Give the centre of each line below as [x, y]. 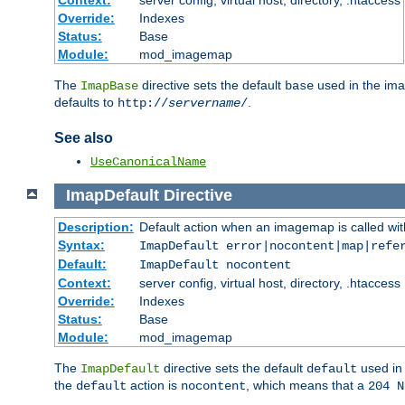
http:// [143, 104]
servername [204, 104]
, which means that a [307, 385]
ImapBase [109, 86]
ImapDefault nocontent [215, 264]
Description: [95, 226]
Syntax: [81, 245]
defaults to [86, 103]
